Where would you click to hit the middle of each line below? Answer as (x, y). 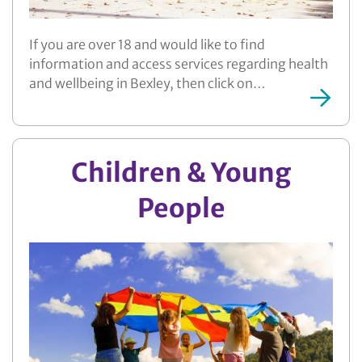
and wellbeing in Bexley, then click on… (147, 84)
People (181, 209)
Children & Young (181, 173)
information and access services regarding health (179, 64)
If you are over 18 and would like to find (147, 45)
